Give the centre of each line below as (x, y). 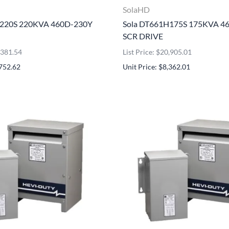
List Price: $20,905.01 (157, 52)
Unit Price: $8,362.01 (156, 66)
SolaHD (136, 9)
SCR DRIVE (143, 36)
